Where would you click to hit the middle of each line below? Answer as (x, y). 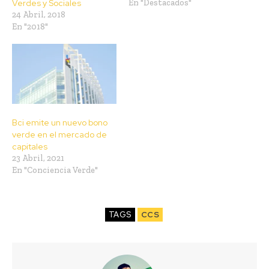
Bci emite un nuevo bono (60, 122)
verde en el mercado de (59, 134)
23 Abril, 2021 (38, 158)
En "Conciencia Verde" (55, 170)
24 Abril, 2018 (39, 15)
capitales (30, 146)
